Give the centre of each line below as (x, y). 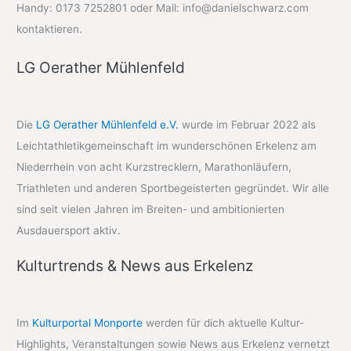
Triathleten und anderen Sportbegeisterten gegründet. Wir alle (173, 188)
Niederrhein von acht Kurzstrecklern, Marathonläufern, (154, 166)
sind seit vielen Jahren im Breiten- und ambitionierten (151, 209)
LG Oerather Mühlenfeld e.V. (108, 124)
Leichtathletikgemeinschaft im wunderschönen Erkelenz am (167, 145)
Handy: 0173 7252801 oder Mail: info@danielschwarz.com (163, 8)
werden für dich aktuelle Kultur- (224, 322)
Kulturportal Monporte (88, 322)
